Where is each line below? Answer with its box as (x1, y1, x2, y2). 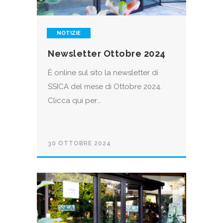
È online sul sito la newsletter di (48, 68, 158, 78)
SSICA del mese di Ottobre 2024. (48, 82, 162, 92)
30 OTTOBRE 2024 (48, 140, 111, 147)
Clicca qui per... (48, 96, 101, 106)
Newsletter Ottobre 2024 (48, 48, 166, 59)
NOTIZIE (57, 30, 81, 37)
